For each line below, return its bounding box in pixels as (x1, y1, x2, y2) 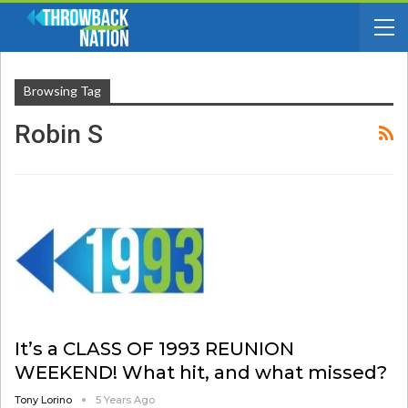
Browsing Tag (24, 83, 101, 98)
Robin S (15, 119, 103, 149)
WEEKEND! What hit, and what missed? (15, 361, 387, 383)
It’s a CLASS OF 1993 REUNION (15, 337, 294, 360)
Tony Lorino (15, 393, 75, 406)
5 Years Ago (96, 393, 155, 406)
